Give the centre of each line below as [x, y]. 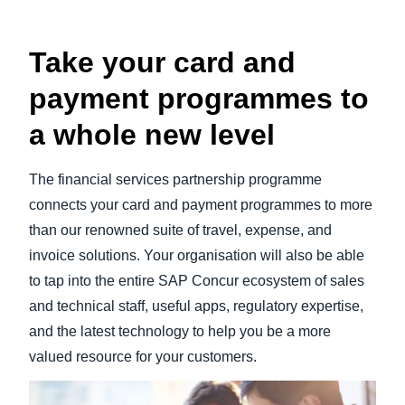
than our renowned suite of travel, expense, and [180, 230]
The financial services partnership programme [175, 179]
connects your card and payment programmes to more [201, 205]
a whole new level [152, 135]
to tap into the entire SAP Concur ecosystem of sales [197, 281]
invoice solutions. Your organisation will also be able [197, 255]
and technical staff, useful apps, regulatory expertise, [196, 306]
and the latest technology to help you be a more [180, 331]
